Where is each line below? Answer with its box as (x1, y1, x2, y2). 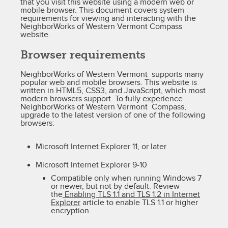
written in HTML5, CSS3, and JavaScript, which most (20, 86, 206, 96)
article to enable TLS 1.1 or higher (80, 198, 198, 208)
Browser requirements (20, 48, 146, 61)
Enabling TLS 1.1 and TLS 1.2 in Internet (63, 190, 200, 199)
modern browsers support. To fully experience (20, 94, 183, 104)
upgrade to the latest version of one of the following (20, 110, 205, 120)
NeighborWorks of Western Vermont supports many (20, 70, 204, 79)
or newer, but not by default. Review (51, 182, 180, 191)
